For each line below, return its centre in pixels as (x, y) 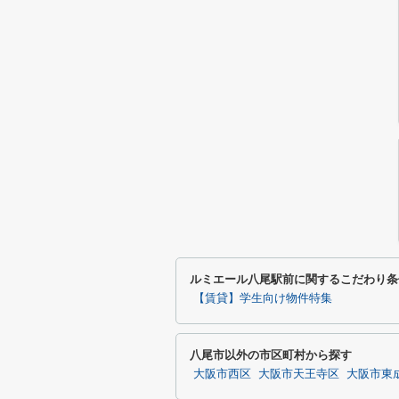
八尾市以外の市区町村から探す (271, 355)
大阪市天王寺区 (299, 374)
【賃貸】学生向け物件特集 (263, 298)
